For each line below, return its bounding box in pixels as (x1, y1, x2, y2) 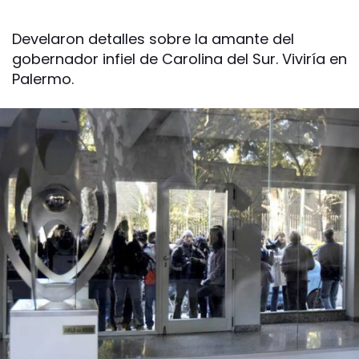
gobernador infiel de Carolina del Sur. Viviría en (12, 49, 347, 69)
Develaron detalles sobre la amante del (12, 29, 294, 49)
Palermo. (12, 69, 74, 89)
